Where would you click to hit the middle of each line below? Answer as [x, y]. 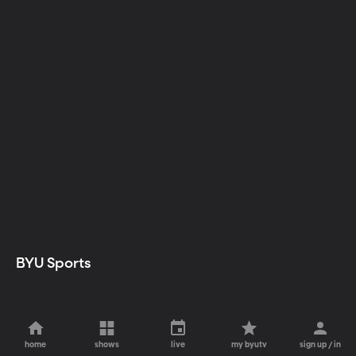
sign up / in [321, 345]
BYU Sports [55, 264]
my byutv [250, 345]
